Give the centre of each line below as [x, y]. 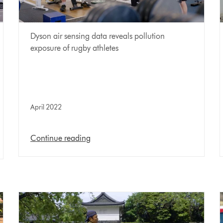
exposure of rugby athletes [74, 48]
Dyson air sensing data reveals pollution [98, 36]
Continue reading [60, 138]
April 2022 [46, 107]
